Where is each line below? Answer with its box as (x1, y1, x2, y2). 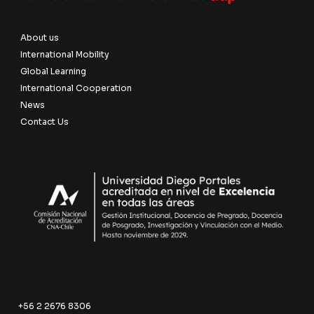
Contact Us (20, 116, 69, 127)
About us (20, 32, 60, 43)
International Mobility (20, 48, 110, 60)
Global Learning (20, 65, 87, 76)
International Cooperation (20, 82, 132, 93)
